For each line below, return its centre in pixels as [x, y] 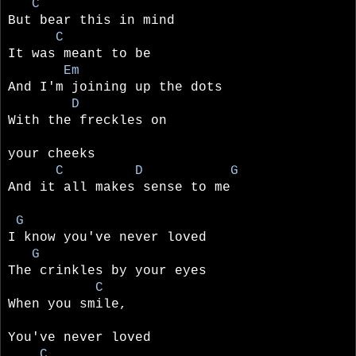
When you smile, [68, 304]
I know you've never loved [107, 237]
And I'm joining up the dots [115, 87]
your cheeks [52, 154]
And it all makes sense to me [119, 187]
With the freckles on [91, 120]
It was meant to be [79, 54]
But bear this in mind [91, 20]
